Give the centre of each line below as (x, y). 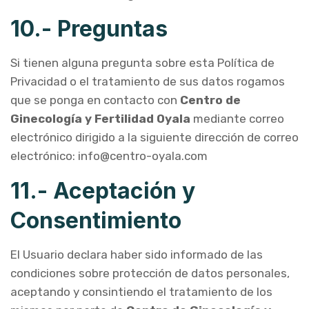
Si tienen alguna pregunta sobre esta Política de (142, 63)
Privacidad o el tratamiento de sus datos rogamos (148, 81)
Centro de (210, 100)
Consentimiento (96, 220)
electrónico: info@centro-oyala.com (109, 156)
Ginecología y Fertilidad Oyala (100, 119)
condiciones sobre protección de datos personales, (150, 273)
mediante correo (237, 119)
